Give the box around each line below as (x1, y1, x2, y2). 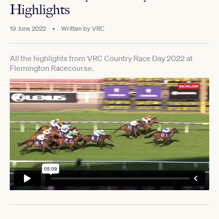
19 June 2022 (10, 24, 47, 33)
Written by (61, 24, 90, 33)
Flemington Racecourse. (10, 63, 94, 73)
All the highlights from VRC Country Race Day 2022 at (10, 53, 193, 63)
